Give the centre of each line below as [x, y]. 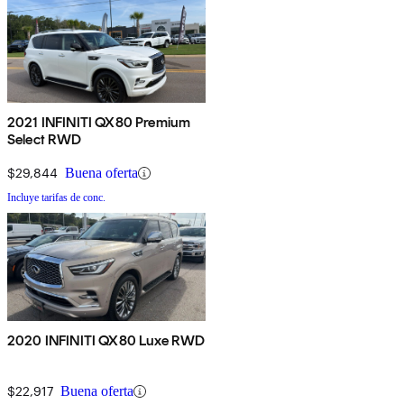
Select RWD [45, 140]
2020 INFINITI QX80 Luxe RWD [106, 341]
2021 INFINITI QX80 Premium [99, 123]
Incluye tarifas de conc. [56, 198]
